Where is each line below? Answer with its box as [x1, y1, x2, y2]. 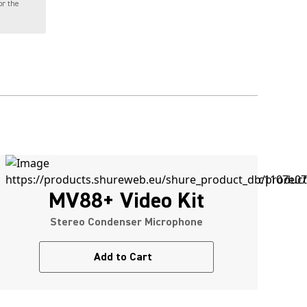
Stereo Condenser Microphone [49, 215, 203, 229]
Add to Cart [93, 250, 152, 264]
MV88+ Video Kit [48, 186, 204, 214]
